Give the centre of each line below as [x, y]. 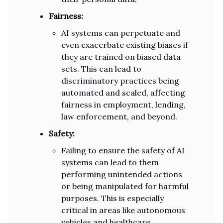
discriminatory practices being [120, 81]
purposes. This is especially [112, 198]
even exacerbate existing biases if [125, 45]
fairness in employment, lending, [123, 105]
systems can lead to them [110, 162]
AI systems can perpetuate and [121, 33]
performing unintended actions [122, 174]
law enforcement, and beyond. [119, 116]
